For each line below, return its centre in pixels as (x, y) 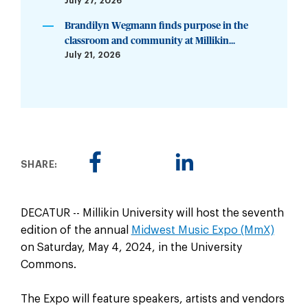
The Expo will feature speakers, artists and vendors (152, 299)
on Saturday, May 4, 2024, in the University (131, 247)
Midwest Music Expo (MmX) (202, 230)
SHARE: (39, 165)
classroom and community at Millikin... (150, 41)
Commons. (49, 264)
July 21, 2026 (92, 55)
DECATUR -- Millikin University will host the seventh (152, 213)
